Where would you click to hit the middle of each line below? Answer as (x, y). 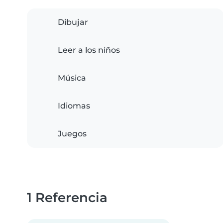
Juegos (72, 134)
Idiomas (74, 106)
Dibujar (73, 22)
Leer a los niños (89, 50)
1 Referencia (67, 198)
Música (72, 78)
